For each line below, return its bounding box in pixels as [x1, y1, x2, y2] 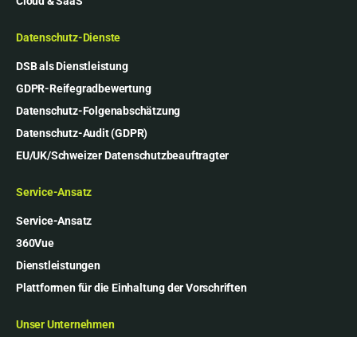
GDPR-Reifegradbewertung [16, 81, 151, 95]
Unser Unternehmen [16, 317, 115, 331]
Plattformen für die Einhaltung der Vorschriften [16, 280, 247, 294]
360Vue [16, 236, 54, 249]
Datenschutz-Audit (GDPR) [16, 126, 148, 139]
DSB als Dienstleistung [16, 59, 128, 73]
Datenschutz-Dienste [16, 30, 121, 44]
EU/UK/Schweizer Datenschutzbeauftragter [16, 148, 229, 162]
